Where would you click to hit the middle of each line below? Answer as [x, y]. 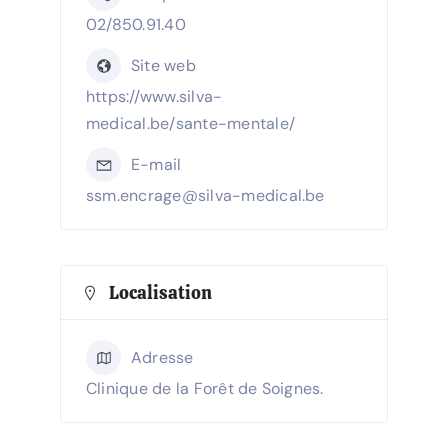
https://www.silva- [154, 97]
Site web [163, 66]
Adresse [162, 358]
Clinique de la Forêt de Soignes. [205, 389]
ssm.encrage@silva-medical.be [205, 196]
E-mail [156, 165]
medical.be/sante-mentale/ [191, 124]
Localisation [160, 293]
